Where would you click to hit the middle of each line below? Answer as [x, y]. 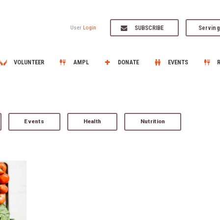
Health [92, 121]
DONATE [129, 62]
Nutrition [153, 121]
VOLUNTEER [29, 62]
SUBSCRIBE [149, 27]
